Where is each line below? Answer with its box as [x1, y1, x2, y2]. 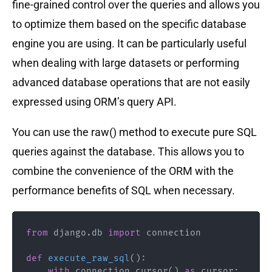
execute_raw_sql [47, 253, 130, 264]
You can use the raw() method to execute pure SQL [12, 125, 257, 138]
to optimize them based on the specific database [12, 17, 246, 30]
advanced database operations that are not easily [12, 75, 250, 89]
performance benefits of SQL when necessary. [12, 183, 235, 197]
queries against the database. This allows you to [12, 144, 244, 158]
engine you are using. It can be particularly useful [12, 36, 246, 50]
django [47, 228, 86, 239]
